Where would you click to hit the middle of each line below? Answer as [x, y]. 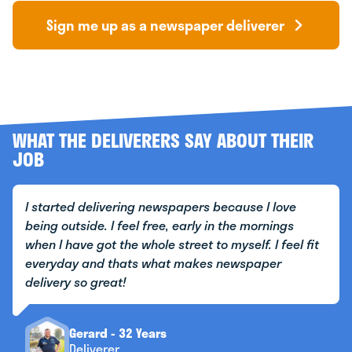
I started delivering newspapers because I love [161, 206]
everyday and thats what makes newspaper [153, 263]
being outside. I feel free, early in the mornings [159, 225]
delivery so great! [75, 282]
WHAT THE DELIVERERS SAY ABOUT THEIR [163, 140]
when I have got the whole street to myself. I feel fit [172, 244]
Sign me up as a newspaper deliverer [166, 25]
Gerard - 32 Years [118, 333]
